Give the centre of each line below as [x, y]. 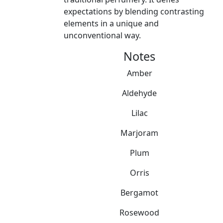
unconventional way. [102, 36]
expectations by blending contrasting [134, 12]
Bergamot [139, 193]
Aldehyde [139, 93]
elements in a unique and [111, 24]
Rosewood [139, 213]
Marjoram [139, 133]
